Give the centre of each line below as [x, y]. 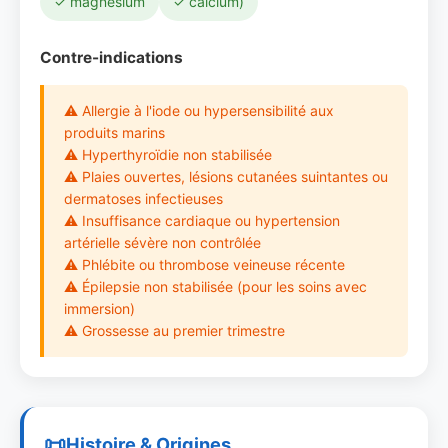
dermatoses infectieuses [143, 198]
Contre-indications [111, 57]
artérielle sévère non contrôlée [162, 242]
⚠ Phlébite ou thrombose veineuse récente [204, 264]
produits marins [114, 132]
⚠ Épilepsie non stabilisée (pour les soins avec [215, 286]
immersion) [99, 308]
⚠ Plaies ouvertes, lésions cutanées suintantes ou [226, 176]
